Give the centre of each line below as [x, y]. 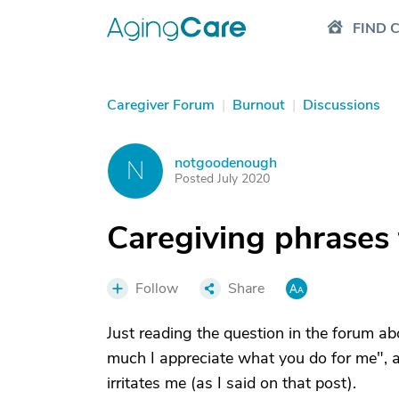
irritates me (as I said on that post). [232, 383]
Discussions [342, 105]
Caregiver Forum [161, 105]
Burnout [259, 105]
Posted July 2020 [222, 179]
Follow [157, 289]
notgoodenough [226, 163]
